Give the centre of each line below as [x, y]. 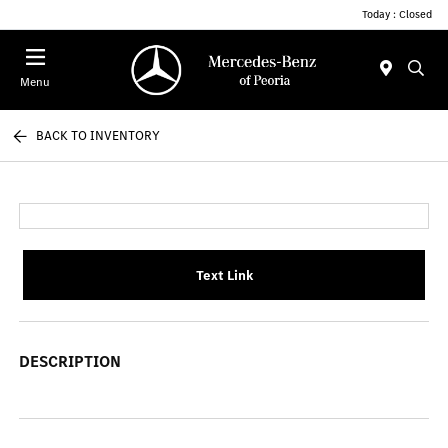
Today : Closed [397, 14]
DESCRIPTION [70, 361]
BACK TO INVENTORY [98, 135]
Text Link [224, 275]
